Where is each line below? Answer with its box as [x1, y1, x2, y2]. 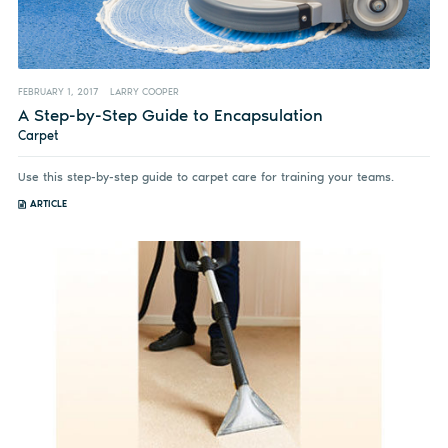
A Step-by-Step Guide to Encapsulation [17, 105, 323, 126]
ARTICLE [29, 197, 67, 209]
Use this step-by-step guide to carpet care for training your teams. [17, 169, 394, 184]
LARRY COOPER [109, 86, 179, 98]
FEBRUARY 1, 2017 [17, 86, 98, 98]
